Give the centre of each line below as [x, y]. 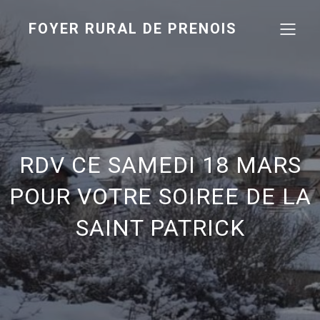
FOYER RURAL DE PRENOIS [133, 29]
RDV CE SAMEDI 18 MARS [160, 165]
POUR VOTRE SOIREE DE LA [160, 196]
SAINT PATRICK [160, 228]
